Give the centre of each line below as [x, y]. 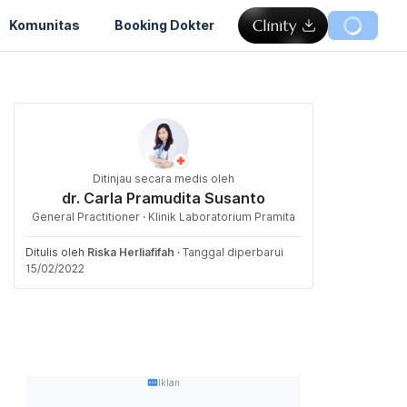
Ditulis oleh [56, 252]
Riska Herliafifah [131, 252]
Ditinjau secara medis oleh [164, 179]
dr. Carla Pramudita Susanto [164, 198]
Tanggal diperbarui [233, 252]
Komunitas [45, 25]
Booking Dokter [164, 25]
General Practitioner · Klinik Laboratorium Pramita [164, 217]
